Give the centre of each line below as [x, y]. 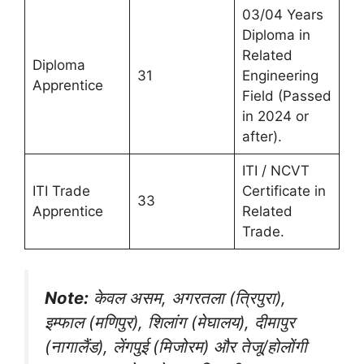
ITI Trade [61, 191]
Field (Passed [286, 95]
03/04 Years [282, 14]
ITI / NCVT [275, 170]
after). [262, 136]
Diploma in [276, 35]
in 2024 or [275, 116]
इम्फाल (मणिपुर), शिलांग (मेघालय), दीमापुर [170, 323]
